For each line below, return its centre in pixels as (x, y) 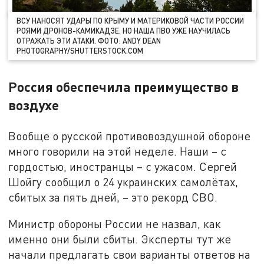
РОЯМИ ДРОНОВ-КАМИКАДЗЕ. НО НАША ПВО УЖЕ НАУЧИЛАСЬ (124, 31)
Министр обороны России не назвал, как (115, 224)
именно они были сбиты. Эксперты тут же (120, 239)
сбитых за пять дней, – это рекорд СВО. (113, 197)
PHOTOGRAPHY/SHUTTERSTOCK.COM (80, 51)
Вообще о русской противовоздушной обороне (130, 136)
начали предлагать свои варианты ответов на (130, 255)
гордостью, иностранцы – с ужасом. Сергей (123, 166)
